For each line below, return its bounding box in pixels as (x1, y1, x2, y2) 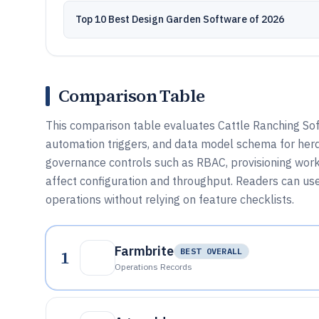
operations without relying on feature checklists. (46, 192, 294, 206)
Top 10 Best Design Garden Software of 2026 (75, 13, 284, 26)
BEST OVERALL (180, 246, 243, 256)
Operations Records (115, 261, 192, 272)
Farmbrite (115, 243, 174, 259)
